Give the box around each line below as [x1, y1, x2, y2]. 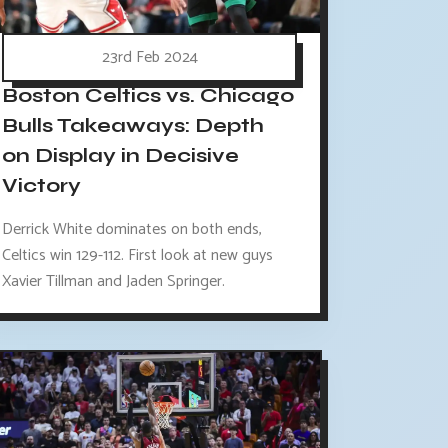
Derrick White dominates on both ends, [2, 215, 263, 243]
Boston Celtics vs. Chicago [2, 83, 295, 109]
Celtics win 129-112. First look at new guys [2, 241, 274, 269]
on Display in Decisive [2, 143, 240, 169]
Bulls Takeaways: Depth [2, 113, 265, 139]
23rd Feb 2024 [101, 43, 198, 71]
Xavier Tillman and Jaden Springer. [2, 267, 226, 295]
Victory [2, 173, 82, 199]
